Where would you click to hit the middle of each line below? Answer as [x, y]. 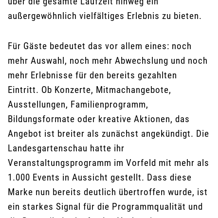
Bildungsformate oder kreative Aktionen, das [99, 119]
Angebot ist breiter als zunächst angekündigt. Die [109, 134]
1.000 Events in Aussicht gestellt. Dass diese [100, 178]
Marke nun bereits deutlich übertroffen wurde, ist [108, 192]
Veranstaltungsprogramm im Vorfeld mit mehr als [109, 163]
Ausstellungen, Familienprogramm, [78, 105]
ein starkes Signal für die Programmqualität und [105, 207]
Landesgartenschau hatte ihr [66, 148]
